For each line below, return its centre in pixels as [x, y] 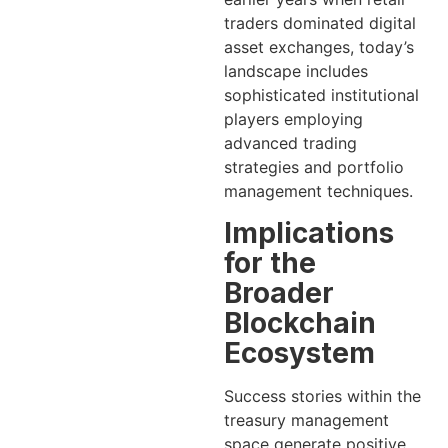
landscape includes [296, 71]
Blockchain [300, 322]
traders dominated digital [320, 23]
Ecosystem [299, 352]
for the [270, 262]
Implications [309, 232]
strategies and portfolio [314, 167]
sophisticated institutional [321, 95]
